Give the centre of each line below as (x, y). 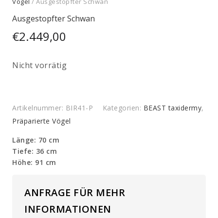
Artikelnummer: (39, 108)
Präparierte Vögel (42, 121)
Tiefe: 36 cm (35, 151)
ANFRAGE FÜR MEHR (75, 193)
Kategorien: (123, 108)
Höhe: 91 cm (34, 163)
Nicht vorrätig (39, 65)
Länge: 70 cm (36, 140)
